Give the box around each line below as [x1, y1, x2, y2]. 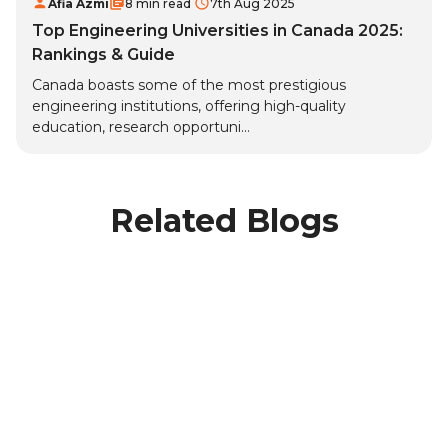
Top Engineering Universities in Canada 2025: [32, 21, 403, 41]
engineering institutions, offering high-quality [32, 97, 346, 116]
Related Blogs [109, 201, 339, 241]
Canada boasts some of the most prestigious [32, 76, 346, 95]
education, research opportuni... [32, 118, 250, 137]
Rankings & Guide [32, 45, 175, 65]
